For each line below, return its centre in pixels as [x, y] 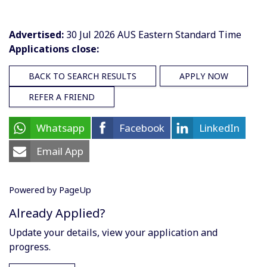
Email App [60, 151]
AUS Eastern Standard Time [179, 34]
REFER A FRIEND [62, 97]
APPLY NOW [204, 76]
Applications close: [54, 49]
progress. [30, 246]
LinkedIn [219, 128]
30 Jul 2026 [92, 34]
